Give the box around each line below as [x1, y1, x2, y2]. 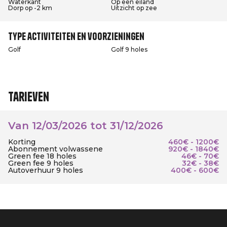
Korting [8, 137, 35, 146]
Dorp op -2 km [8, 4, 52, 12]
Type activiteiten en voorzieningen [8, 30, 144, 43]
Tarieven [8, 89, 49, 105]
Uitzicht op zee [111, 4, 157, 12]
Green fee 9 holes [8, 159, 73, 168]
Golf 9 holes [111, 46, 147, 53]
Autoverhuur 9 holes [8, 166, 83, 175]
